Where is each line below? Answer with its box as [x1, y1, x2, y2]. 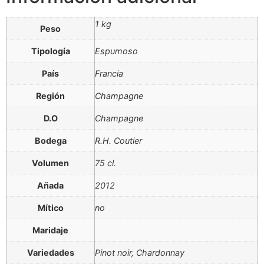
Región [36, 91, 65, 101]
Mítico [37, 203, 64, 213]
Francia [95, 68, 123, 79]
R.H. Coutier [95, 136, 142, 146]
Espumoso [95, 46, 138, 57]
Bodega [34, 136, 67, 146]
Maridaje [32, 225, 68, 236]
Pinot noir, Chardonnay [95, 247, 184, 258]
